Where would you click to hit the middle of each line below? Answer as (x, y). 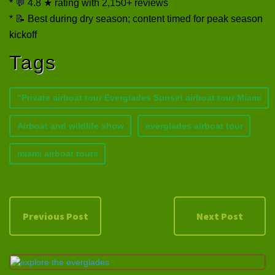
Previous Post (55, 216)
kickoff (23, 34)
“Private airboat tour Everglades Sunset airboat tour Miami (139, 98)
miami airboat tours (57, 153)
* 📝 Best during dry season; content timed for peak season (136, 18)
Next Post (220, 216)
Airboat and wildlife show (70, 126)
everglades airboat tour (194, 126)
